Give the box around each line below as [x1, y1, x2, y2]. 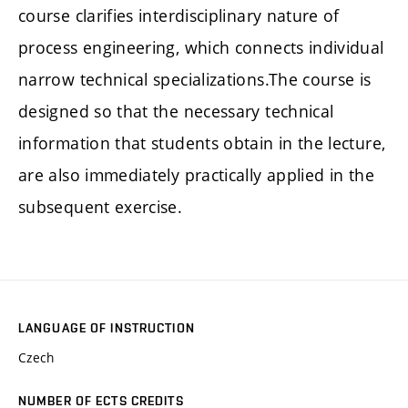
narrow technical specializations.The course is [18, 67, 372, 90]
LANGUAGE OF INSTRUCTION [18, 321, 195, 336]
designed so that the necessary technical [18, 99, 334, 122]
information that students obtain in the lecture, [18, 131, 386, 154]
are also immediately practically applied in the [18, 163, 374, 186]
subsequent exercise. [18, 195, 183, 218]
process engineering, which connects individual [18, 36, 384, 58]
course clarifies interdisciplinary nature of [18, 4, 340, 26]
